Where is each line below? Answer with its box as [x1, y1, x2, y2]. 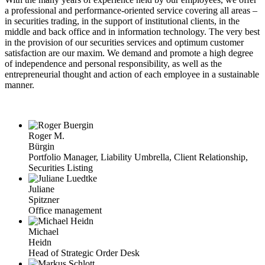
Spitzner [28, 195, 59, 205]
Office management [28, 205, 102, 216]
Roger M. [28, 131, 64, 141]
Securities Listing [28, 163, 93, 173]
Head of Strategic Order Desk [28, 248, 140, 258]
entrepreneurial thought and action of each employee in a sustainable [5, 69, 259, 80]
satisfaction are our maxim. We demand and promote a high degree [5, 48, 253, 59]
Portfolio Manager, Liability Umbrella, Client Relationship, [28, 152, 248, 163]
